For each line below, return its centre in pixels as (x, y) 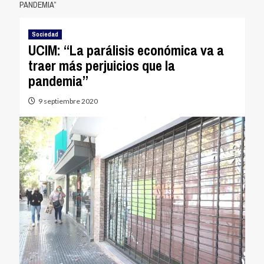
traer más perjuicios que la (101, 65)
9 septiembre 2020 (68, 101)
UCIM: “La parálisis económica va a (126, 50)
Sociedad (45, 34)
